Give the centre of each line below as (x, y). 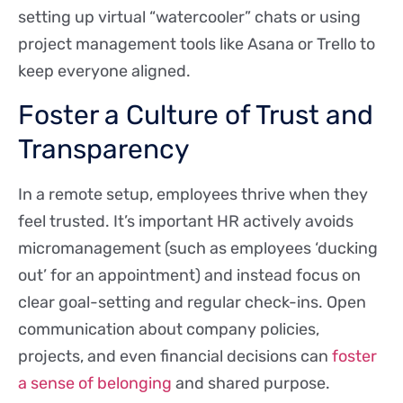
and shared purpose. (251, 383)
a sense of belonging (95, 383)
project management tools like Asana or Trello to (197, 45)
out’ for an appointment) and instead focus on (189, 275)
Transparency (104, 149)
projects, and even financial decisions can (173, 356)
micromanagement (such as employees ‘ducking (198, 248)
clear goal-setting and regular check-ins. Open (192, 302)
